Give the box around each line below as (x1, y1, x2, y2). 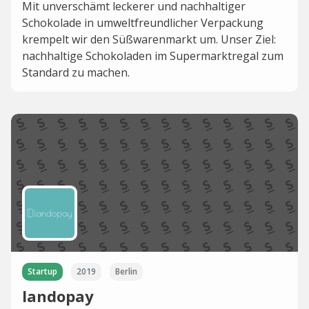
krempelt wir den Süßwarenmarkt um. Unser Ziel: (22, 32, 276, 47)
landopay (22, 286, 94, 306)
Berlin (115, 266, 137, 277)
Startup (28, 266, 57, 277)
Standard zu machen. (22, 65, 130, 80)
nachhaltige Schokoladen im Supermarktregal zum (22, 48, 283, 63)
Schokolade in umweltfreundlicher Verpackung (22, 15, 263, 30)
